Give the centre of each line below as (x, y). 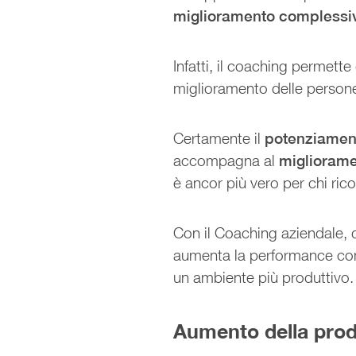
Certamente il (219, 138)
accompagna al (226, 160)
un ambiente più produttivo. (264, 277)
